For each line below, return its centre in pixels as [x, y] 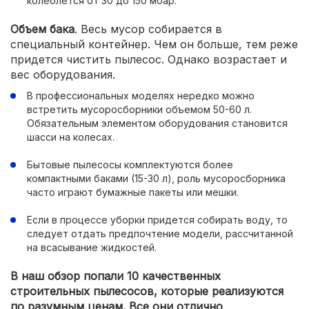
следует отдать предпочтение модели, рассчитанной [160, 233]
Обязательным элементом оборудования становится [157, 123]
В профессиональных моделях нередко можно [141, 96]
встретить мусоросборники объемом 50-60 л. [139, 109]
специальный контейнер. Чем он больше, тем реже [154, 44]
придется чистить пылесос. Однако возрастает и [149, 59]
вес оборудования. [63, 74]
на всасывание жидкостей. [92, 247]
